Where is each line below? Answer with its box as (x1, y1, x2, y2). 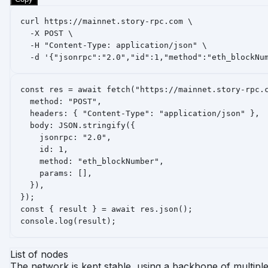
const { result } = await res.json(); (20, 204, 193, 214)
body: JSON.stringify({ (20, 120, 135, 130)
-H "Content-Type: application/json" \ (20, 40, 207, 50)
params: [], (20, 168, 92, 178)
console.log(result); (20, 216, 116, 226)
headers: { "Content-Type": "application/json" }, (20, 108, 260, 118)
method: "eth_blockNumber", (20, 156, 164, 166)
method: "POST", (20, 96, 102, 106)
